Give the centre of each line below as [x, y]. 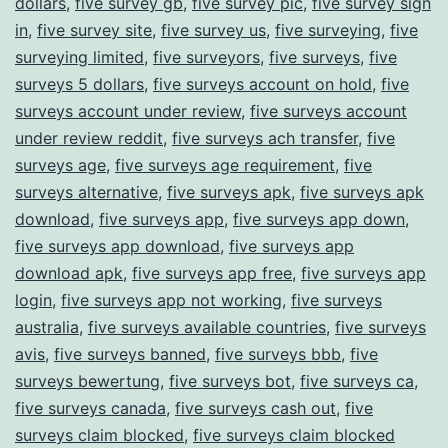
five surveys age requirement [225, 164]
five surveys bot [230, 380]
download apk [69, 272]
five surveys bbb [278, 353]
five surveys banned [130, 353]
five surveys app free [212, 272]
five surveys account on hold [262, 83]
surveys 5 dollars [79, 83]
